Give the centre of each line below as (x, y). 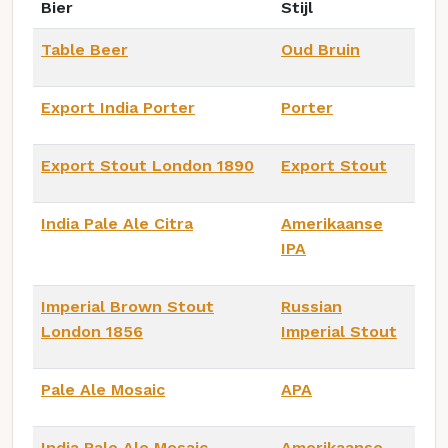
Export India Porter (118, 107)
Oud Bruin (320, 49)
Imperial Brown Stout (127, 306)
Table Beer (84, 49)
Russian (311, 306)
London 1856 (92, 331)
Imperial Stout (339, 331)
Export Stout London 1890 (147, 165)
